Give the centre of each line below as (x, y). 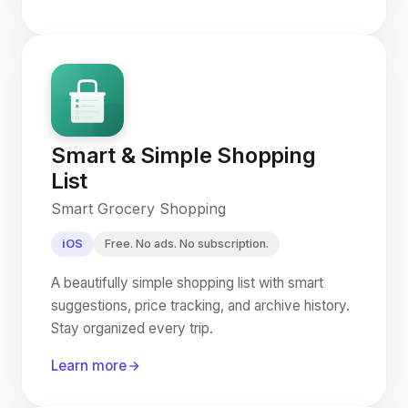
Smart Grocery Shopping (138, 209)
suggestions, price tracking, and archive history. (200, 306)
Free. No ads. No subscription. (187, 244)
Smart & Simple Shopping (184, 155)
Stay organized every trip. (132, 328)
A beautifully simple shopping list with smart (187, 283)
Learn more (89, 366)
